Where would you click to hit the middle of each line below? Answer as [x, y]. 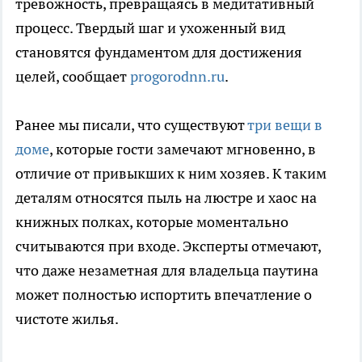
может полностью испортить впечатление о [164, 295]
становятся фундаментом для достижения [159, 53]
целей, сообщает [73, 77]
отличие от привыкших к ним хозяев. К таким [171, 174]
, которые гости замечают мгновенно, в [183, 149]
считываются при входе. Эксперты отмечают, [168, 246]
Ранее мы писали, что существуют [131, 125]
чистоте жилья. [67, 319]
